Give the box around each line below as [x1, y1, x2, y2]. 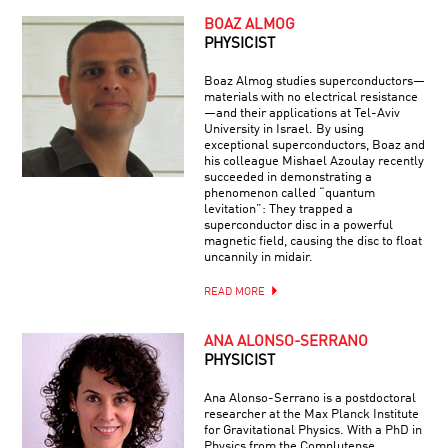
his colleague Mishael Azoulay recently [203, 154, 424, 168]
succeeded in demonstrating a [203, 170, 372, 184]
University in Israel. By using [203, 122, 364, 136]
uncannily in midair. [203, 250, 313, 264]
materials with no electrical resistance [203, 90, 418, 104]
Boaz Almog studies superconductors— [203, 74, 425, 88]
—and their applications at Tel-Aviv [203, 106, 400, 120]
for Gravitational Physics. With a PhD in [203, 423, 422, 437]
